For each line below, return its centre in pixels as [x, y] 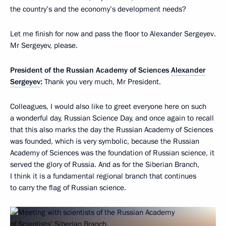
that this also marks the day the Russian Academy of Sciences [111, 129]
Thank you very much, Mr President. [102, 81]
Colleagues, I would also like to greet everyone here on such [108, 106]
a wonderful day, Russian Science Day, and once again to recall [112, 118]
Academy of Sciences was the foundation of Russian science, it [112, 153]
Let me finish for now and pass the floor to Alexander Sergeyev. [113, 34]
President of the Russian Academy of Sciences [91, 70]
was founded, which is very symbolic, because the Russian [105, 141]
